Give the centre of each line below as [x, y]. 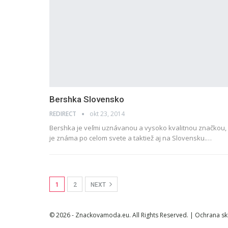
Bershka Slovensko [87, 99]
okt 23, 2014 [107, 114]
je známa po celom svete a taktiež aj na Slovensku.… [131, 138]
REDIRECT [64, 114]
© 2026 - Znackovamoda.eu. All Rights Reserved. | [122, 215]
